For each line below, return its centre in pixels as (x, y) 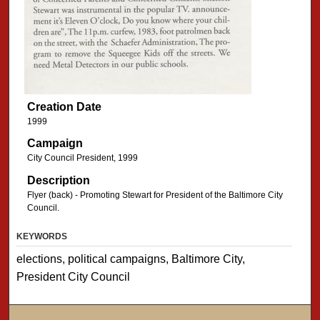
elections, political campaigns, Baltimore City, (131, 259)
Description (58, 180)
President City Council (74, 277)
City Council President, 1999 (82, 158)
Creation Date (64, 106)
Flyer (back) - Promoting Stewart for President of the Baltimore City (155, 195)
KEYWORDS (42, 237)
